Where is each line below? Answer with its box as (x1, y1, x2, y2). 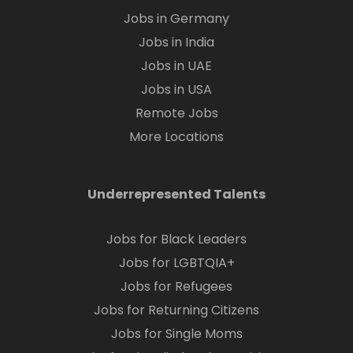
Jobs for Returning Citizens (94, 301, 259, 319)
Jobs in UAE (141, 57, 212, 75)
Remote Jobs (135, 104, 218, 122)
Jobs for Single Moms (110, 325, 243, 343)
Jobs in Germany (124, 9, 229, 28)
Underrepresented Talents (87, 185, 266, 203)
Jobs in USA (141, 80, 212, 98)
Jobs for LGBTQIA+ (118, 254, 235, 272)
